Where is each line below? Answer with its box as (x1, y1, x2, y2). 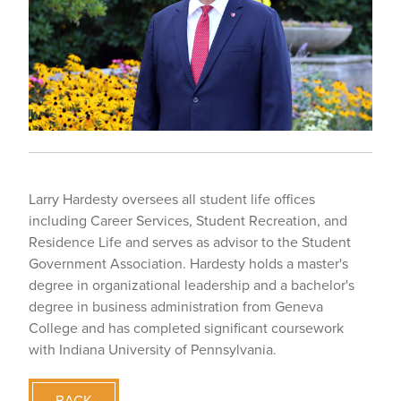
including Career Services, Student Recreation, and (29, 211, 347, 230)
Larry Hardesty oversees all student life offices (29, 190, 315, 209)
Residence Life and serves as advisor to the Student (29, 233, 351, 252)
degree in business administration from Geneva (29, 297, 323, 316)
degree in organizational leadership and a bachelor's (29, 276, 354, 294)
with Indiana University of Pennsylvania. (29, 340, 277, 359)
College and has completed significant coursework (29, 319, 344, 337)
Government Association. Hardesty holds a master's (29, 254, 348, 273)
